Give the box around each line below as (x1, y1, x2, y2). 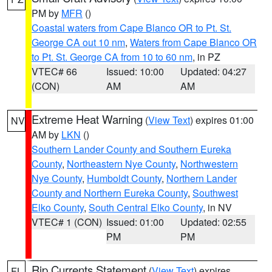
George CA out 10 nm (32, 35, 125, 49)
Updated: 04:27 (180, 64, 247, 78)
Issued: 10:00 (106, 64, 164, 78)
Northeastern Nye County (67, 157, 175, 171)
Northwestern (180, 157, 238, 171)
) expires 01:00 (190, 113, 254, 127)
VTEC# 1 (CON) (32, 215, 102, 229)
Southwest (192, 186, 238, 200)
